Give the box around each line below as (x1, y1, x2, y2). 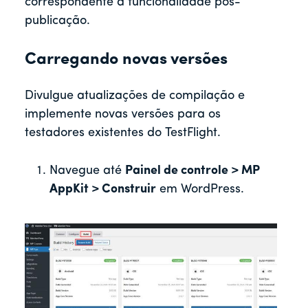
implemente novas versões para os (25, 108, 221, 122)
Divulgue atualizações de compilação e (25, 89, 245, 103)
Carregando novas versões (25, 52, 228, 69)
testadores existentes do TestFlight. (25, 126, 221, 140)
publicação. (25, 14, 90, 28)
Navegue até (49, 164, 125, 178)
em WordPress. (156, 183, 244, 197)
